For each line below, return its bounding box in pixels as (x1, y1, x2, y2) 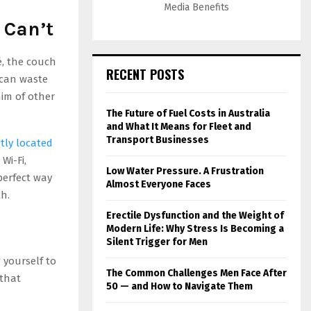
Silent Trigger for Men (106, 235, 208, 248)
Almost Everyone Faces (106, 178, 211, 190)
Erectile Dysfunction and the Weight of (106, 209, 284, 221)
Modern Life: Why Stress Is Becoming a (106, 222, 284, 235)
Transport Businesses (106, 133, 209, 146)
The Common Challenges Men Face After (106, 267, 287, 279)
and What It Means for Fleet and (106, 120, 251, 133)
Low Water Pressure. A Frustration (106, 165, 264, 177)
